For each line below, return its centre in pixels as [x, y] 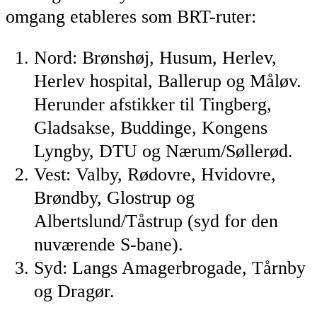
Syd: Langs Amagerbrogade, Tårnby [170, 268]
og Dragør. [74, 292]
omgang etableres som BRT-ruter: [131, 16]
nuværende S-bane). [109, 245]
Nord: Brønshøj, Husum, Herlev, [155, 58]
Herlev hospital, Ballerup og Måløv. [168, 81]
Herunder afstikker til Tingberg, [153, 105]
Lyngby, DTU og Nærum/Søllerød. [163, 151]
